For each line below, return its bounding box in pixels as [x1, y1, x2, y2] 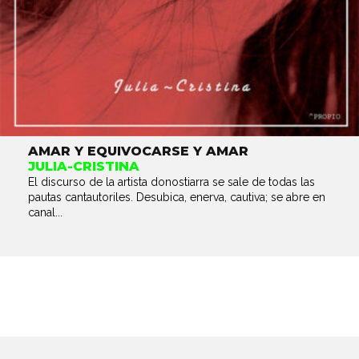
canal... [28, 206, 63, 219]
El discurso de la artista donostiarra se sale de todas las [28, 175, 315, 188]
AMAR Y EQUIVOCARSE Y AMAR [28, 143, 248, 159]
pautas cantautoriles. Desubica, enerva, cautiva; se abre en [28, 191, 325, 204]
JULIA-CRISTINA [28, 159, 139, 174]
